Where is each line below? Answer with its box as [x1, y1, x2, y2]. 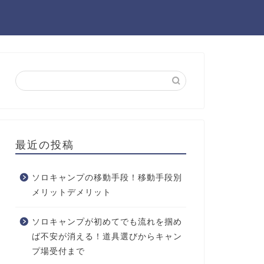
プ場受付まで [31, 247, 85, 256]
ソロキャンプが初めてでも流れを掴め [31, 217, 182, 226]
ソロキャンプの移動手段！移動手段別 [31, 173, 182, 182]
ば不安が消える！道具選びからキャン [31, 232, 182, 241]
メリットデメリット [31, 188, 111, 197]
